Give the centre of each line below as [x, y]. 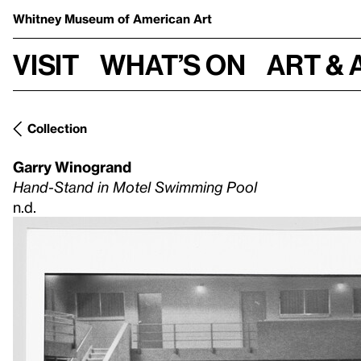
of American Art [165, 19]
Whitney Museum [65, 19]
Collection [57, 128]
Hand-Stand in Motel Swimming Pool [135, 187]
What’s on [173, 64]
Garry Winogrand [72, 166]
